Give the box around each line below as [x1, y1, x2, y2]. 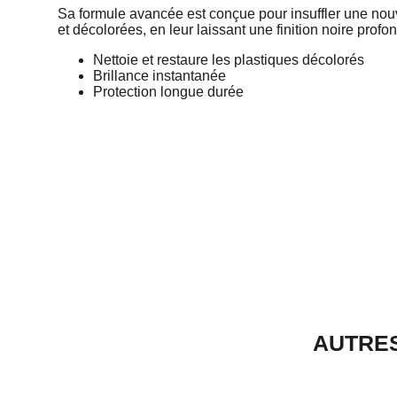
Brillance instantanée [93, 68, 230, 83]
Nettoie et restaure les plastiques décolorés [93, 52, 368, 67]
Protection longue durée [93, 84, 244, 99]
